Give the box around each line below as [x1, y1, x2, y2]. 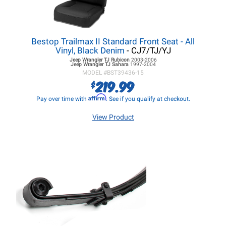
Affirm [88, 93, 106, 101]
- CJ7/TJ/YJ [124, 45, 171, 55]
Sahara [110, 62, 130, 67]
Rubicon [109, 57, 131, 63]
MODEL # [82, 69, 107, 76]
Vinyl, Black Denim [55, 45, 125, 55]
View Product [92, 113, 134, 121]
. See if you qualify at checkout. [105, 95, 190, 102]
